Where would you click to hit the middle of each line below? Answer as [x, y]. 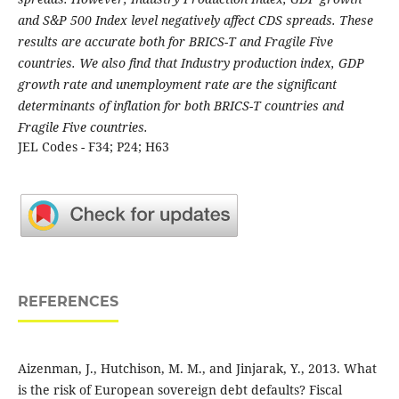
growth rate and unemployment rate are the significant [177, 85]
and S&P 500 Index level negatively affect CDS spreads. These [195, 20]
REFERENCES [68, 302]
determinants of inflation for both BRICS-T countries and [180, 106]
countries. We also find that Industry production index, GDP [191, 63]
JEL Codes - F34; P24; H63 [93, 147]
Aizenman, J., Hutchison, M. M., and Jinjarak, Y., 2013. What [197, 369]
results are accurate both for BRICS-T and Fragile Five [175, 42]
